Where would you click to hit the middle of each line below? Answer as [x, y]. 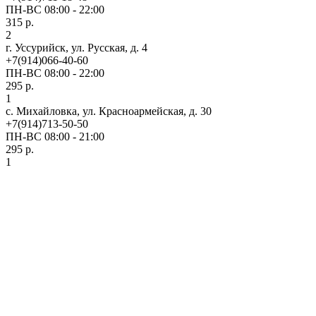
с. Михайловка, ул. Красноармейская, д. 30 [109, 111]
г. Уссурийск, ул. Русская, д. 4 [77, 48]
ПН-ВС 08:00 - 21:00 [55, 137]
